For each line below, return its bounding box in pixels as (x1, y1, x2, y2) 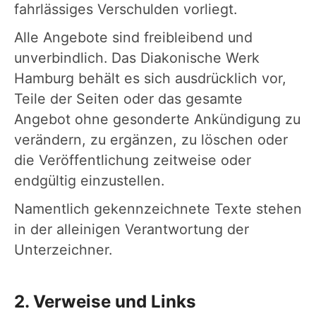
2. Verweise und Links (14, 291, 196, 312)
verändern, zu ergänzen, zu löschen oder (14, 130, 288, 148)
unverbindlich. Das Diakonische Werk (14, 49, 260, 66)
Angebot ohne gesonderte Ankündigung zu (14, 110, 300, 128)
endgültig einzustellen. (14, 171, 164, 189)
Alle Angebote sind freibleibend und (14, 28, 253, 46)
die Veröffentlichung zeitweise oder (14, 151, 251, 169)
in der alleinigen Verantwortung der (14, 220, 249, 238)
